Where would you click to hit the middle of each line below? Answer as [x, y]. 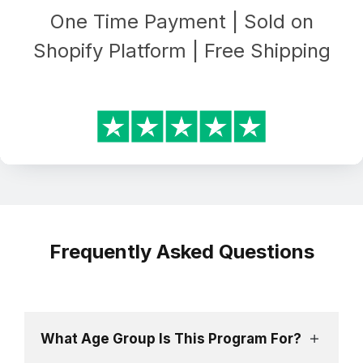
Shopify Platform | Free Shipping [181, 50]
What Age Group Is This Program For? [171, 338]
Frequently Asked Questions [181, 251]
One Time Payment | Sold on [181, 21]
